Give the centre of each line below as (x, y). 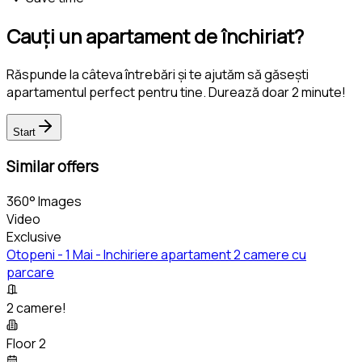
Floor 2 (26, 343)
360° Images (44, 201)
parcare (30, 272)
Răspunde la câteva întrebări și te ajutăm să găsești (158, 75)
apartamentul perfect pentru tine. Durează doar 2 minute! (176, 93)
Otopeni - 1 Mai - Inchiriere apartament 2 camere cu (156, 254)
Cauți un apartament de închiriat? (155, 36)
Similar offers (53, 166)
